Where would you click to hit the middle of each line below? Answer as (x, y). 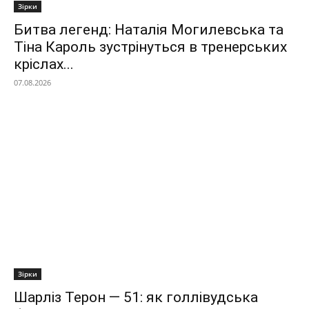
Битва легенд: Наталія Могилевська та (149, 30)
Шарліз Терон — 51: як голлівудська (136, 298)
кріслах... (44, 64)
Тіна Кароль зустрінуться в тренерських (150, 47)
